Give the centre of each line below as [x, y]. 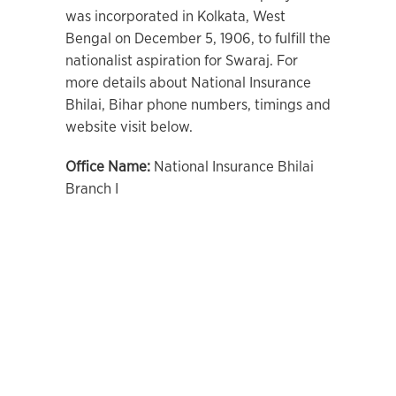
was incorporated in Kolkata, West [175, 16]
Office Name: [110, 167]
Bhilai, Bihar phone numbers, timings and [198, 105]
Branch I [92, 189]
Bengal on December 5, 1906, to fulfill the [198, 38]
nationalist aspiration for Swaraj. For [182, 61]
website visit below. [129, 127]
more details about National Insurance [188, 83]
